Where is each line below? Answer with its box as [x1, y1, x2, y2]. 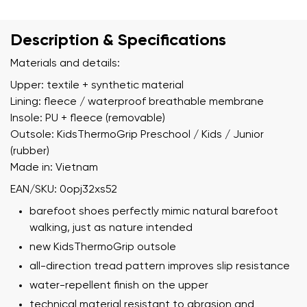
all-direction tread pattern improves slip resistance [29, 260, 290, 272]
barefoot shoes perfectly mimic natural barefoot [29, 206, 278, 217]
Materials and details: [10, 58, 120, 69]
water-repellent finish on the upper [29, 280, 208, 291]
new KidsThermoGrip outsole [29, 241, 176, 253]
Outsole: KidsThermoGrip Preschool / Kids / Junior [10, 129, 264, 140]
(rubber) [10, 145, 49, 157]
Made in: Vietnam [10, 162, 98, 173]
